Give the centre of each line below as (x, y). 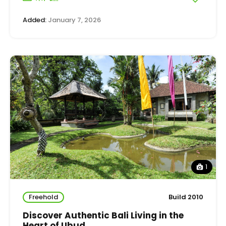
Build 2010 (186, 197)
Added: (35, 20)
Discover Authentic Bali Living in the (103, 215)
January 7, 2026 (74, 20)
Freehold (43, 197)
